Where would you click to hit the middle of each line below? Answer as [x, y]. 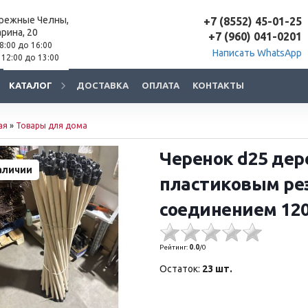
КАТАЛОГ [31, 85]
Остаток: [180, 269]
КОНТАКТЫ [218, 85]
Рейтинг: [175, 247]
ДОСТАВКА [102, 85]
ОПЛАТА [161, 85]
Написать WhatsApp [257, 53]
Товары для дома [52, 125]
